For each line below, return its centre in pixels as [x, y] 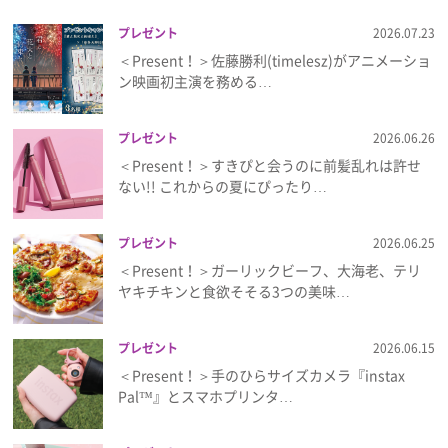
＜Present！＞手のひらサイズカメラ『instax [262, 374]
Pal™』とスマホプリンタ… [206, 395]
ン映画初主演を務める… [195, 80]
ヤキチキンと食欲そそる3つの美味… [234, 290]
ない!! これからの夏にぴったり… [223, 185]
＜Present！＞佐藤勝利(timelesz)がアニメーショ [275, 59]
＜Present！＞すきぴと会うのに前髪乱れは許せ [270, 164]
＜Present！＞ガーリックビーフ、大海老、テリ [270, 269]
